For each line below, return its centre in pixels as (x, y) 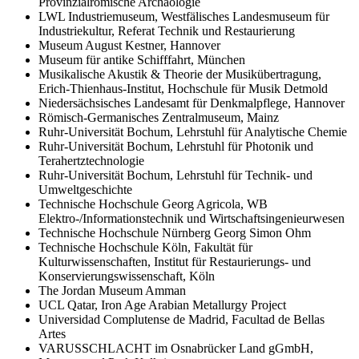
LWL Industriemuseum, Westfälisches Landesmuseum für (184, 16)
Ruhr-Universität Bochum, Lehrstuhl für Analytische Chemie (193, 131)
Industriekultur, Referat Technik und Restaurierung (167, 30)
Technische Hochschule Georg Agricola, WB (153, 204)
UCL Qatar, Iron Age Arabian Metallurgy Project (162, 305)
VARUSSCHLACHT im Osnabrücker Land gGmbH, (176, 348)
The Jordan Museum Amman (112, 290)
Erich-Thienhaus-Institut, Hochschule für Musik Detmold (183, 88)
